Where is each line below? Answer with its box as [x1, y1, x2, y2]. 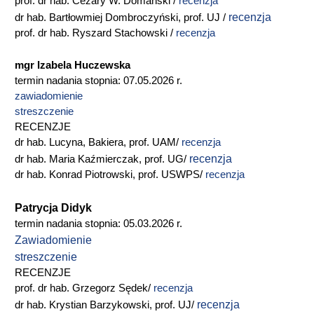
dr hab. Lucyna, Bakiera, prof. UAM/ [15, 137, 182, 148]
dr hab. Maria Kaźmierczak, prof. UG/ [15, 153, 189, 165]
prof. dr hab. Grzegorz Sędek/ [15, 282, 153, 294]
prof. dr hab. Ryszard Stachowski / [15, 27, 176, 39]
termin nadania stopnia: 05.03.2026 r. [15, 218, 182, 229]
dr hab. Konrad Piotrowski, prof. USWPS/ [15, 169, 205, 180]
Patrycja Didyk [15, 201, 92, 214]
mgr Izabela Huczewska [15, 60, 130, 71]
